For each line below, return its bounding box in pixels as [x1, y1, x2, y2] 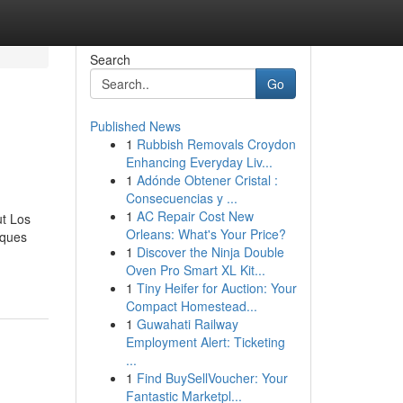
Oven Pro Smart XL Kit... [125, 261, 265, 279]
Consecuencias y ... [125, 189, 237, 207]
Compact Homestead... [125, 297, 257, 315]
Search [89, 50, 130, 68]
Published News [89, 117, 181, 135]
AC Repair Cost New [136, 207, 254, 225]
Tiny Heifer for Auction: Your [136, 279, 297, 297]
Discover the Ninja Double [136, 243, 284, 261]
